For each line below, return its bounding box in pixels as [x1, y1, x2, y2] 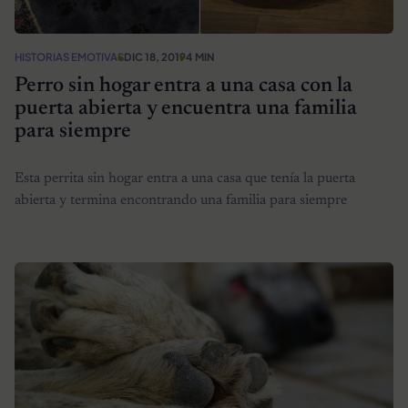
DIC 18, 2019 [124, 49, 186, 64]
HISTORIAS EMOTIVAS [15, 49, 124, 64]
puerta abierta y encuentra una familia [15, 97, 357, 119]
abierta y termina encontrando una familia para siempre [15, 193, 347, 209]
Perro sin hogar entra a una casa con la [15, 75, 352, 97]
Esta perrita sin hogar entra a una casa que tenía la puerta [15, 171, 355, 187]
